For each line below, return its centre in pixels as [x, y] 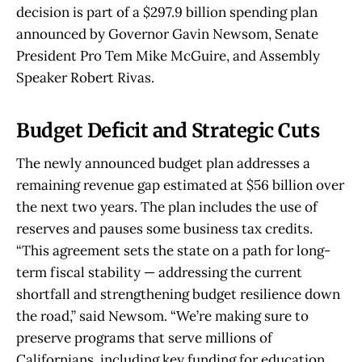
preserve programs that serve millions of [144, 337]
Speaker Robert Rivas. [85, 77]
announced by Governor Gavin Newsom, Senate [167, 34]
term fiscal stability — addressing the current [159, 272]
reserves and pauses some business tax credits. [164, 228]
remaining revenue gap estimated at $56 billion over [180, 185]
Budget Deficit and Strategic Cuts [168, 131]
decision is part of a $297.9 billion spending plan [167, 12]
